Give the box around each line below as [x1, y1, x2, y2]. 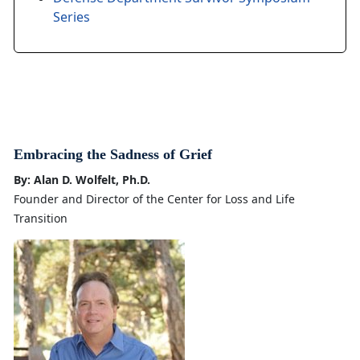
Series [53, 8, 90, 27]
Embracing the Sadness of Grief [14, 146, 212, 163]
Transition [14, 211, 67, 227]
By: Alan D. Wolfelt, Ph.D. [14, 172, 150, 188]
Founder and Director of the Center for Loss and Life [14, 191, 295, 207]
